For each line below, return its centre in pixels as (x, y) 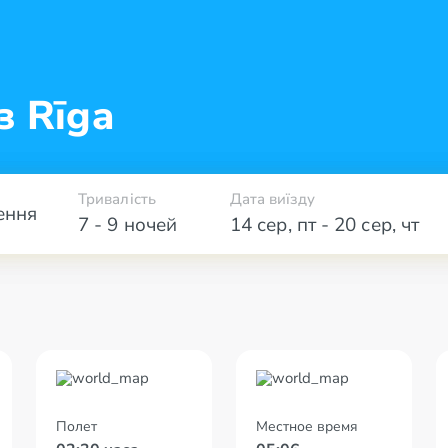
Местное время (307, 426)
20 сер (363, 225)
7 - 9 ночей (127, 225)
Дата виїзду (272, 199)
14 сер (259, 225)
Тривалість (117, 199)
